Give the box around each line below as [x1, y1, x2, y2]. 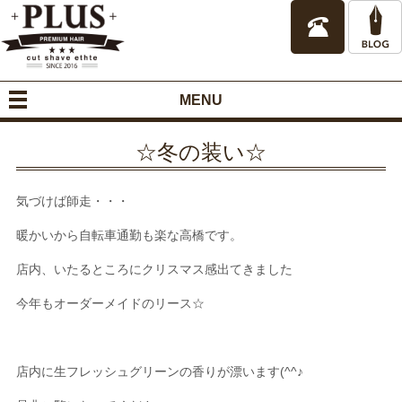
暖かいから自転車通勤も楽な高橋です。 [15, 227, 242, 242]
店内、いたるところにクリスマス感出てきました [15, 261, 293, 276]
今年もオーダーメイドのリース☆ [15, 295, 205, 310]
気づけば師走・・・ [15, 193, 129, 208]
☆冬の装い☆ [135, 139, 267, 164]
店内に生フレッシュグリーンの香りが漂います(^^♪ [15, 363, 303, 379]
